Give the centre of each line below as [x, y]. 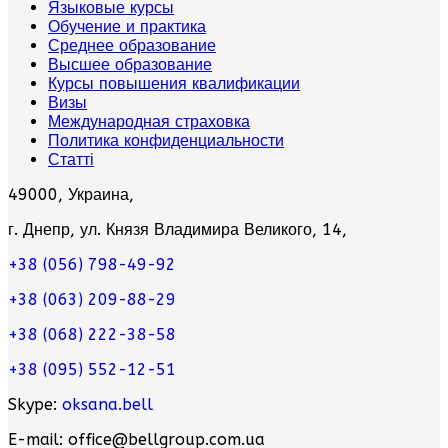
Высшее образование [130, 65]
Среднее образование [132, 46]
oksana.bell [107, 405]
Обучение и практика [127, 27]
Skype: [35, 405]
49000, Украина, [71, 195]
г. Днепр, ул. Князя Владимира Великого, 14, [177, 230]
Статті [71, 160]
